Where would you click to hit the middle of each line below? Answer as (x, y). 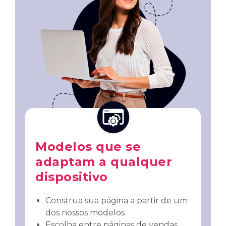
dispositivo (72, 177)
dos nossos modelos (85, 212)
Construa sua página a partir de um (117, 200)
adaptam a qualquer (104, 161)
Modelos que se (88, 146)
